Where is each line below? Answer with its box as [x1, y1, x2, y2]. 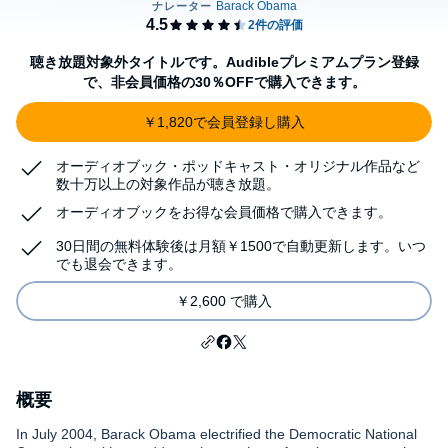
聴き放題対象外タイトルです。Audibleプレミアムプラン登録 [29, 54, 419, 70]
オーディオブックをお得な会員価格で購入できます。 [56, 204, 392, 220]
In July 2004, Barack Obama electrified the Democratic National [16, 426, 417, 442]
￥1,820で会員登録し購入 [143, 114, 305, 130]
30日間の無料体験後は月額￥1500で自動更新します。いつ [56, 238, 426, 254]
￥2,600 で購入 [176, 293, 272, 309]
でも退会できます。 [56, 256, 182, 272]
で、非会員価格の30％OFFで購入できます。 [82, 74, 366, 90]
